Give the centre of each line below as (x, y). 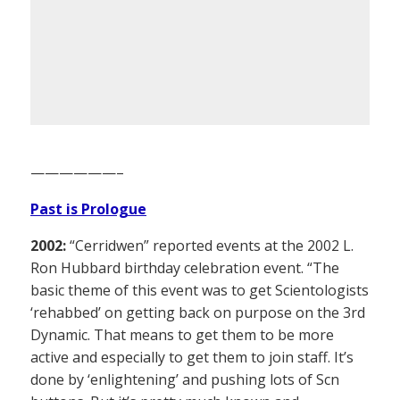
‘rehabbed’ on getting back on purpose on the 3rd (198, 312)
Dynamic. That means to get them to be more (182, 334)
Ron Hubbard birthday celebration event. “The (185, 267)
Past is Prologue (88, 208)
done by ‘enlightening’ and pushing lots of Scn (185, 379)
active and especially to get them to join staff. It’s (192, 357)
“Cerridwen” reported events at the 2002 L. (210, 245)
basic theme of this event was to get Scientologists (200, 290)
